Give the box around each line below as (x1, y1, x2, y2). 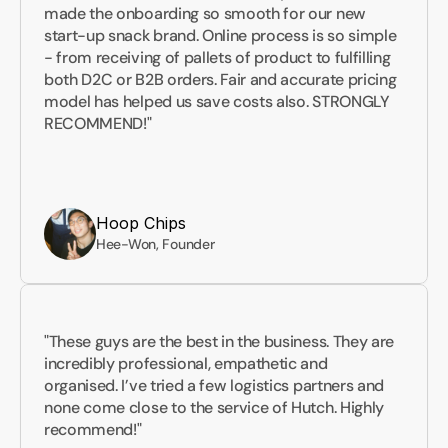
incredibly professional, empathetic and (44, 353, 328, 374)
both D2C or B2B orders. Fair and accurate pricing (44, 69, 397, 90)
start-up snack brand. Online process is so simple (44, 25, 397, 46)
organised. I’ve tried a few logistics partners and (44, 375, 384, 396)
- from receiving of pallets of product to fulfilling (44, 47, 391, 68)
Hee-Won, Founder (96, 234, 215, 253)
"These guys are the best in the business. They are (44, 331, 394, 352)
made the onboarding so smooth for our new (44, 3, 366, 24)
